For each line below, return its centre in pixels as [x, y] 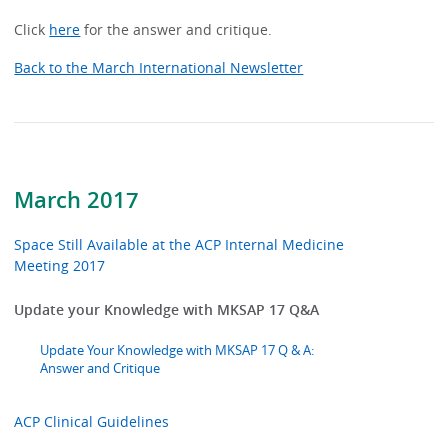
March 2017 [77, 200]
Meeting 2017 [60, 266]
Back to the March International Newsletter [159, 67]
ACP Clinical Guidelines [92, 421]
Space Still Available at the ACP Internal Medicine [179, 245]
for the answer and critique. [176, 30]
